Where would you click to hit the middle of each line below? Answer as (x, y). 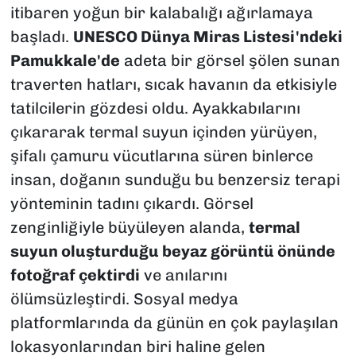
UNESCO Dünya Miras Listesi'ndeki (207, 36)
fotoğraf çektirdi (75, 275)
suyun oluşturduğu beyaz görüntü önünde (172, 251)
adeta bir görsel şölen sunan (230, 60)
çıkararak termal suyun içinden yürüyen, (163, 132)
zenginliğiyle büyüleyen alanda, (129, 227)
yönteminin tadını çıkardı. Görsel (132, 203)
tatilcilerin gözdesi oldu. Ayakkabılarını (155, 108)
